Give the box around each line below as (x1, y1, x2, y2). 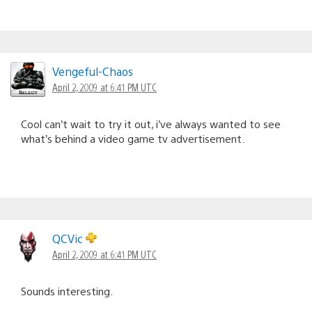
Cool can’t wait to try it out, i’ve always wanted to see (21, 116, 281, 130)
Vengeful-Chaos (52, 63, 133, 79)
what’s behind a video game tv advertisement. (21, 131, 244, 145)
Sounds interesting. (21, 283, 113, 297)
